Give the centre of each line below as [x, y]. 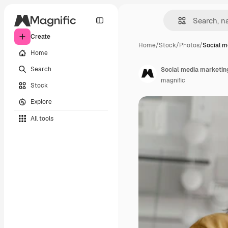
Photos [189, 45]
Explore [41, 102]
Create [40, 37]
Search [41, 69]
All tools [42, 118]
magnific [173, 80]
